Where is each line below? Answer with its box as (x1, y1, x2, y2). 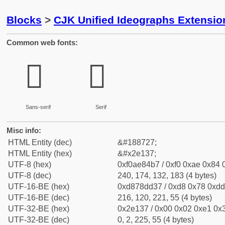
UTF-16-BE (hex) (8, 182, 69, 191)
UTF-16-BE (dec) (8, 193, 69, 202)
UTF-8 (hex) (8, 160, 51, 169)
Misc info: (7, 126, 41, 135)
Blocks (7, 14, 42, 26)
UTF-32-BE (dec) (8, 215, 69, 224)
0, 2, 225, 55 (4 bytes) (118, 215, 194, 224)
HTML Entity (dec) (8, 138, 72, 147)
